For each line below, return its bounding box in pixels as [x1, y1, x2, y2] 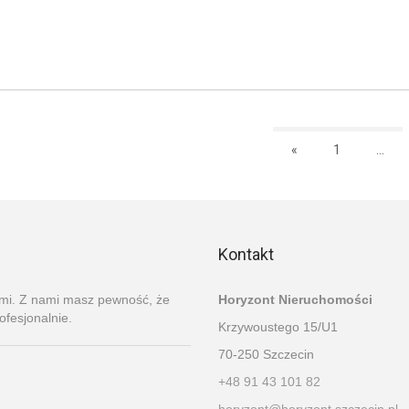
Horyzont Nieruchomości [218, 292, 372, 307]
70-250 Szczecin [218, 347, 314, 362]
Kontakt [218, 245, 274, 264]
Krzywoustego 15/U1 [218, 320, 338, 334]
